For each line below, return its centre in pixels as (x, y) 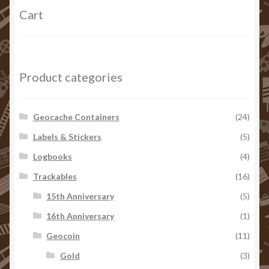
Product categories (71, 77)
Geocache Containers (76, 117)
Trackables (55, 176)
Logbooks (52, 156)
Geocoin (63, 236)
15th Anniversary (80, 196)
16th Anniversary (80, 216)
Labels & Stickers (67, 137)
